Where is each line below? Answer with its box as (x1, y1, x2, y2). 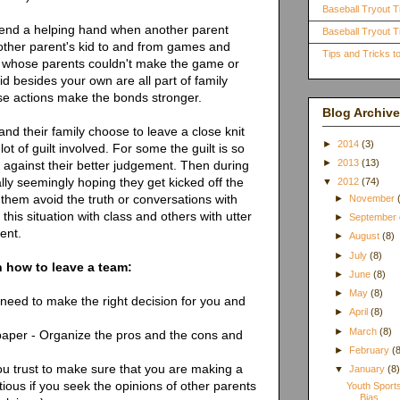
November (349, 192, 398, 204)
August (349, 230, 383, 242)
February (349, 344, 393, 355)
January (349, 363, 388, 375)
